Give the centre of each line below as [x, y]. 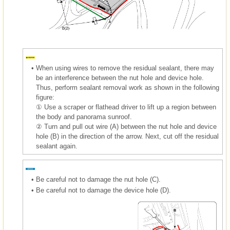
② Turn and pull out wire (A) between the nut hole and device [126, 127]
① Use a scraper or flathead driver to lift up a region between [126, 107]
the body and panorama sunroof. [84, 117]
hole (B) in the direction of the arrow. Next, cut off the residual [127, 137]
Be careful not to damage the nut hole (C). [98, 180]
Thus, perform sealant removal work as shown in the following [128, 88]
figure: [45, 98]
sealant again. [57, 146]
